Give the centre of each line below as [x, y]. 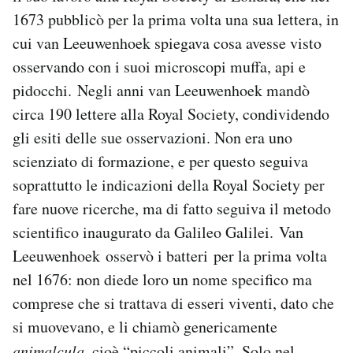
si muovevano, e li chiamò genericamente [145, 327]
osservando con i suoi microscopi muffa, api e [159, 67]
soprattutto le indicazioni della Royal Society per [169, 185]
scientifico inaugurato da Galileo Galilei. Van [158, 232]
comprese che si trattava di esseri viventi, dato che [173, 303]
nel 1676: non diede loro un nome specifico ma [162, 280]
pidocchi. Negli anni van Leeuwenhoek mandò [161, 91]
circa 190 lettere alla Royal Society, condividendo [171, 114]
